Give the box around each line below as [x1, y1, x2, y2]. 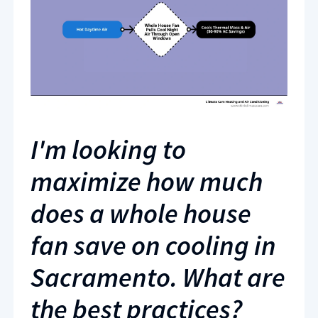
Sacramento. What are [31, 260, 285, 295]
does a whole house [31, 196, 251, 231]
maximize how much [31, 164, 263, 199]
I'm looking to [31, 132, 186, 167]
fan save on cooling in [31, 228, 276, 263]
